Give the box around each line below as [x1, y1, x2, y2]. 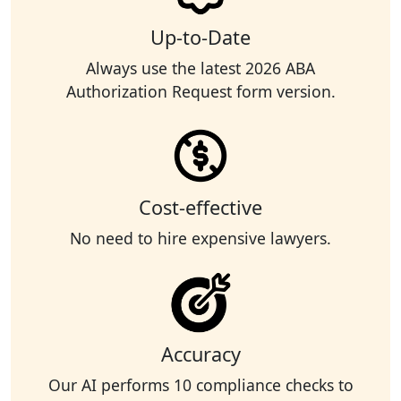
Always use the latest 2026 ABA [86, 57, 315, 80]
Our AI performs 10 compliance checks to [47, 374, 354, 397]
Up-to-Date [150, 24, 251, 51]
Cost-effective [139, 194, 262, 221]
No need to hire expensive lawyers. [70, 227, 331, 250]
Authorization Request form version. [65, 81, 336, 103]
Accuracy [160, 341, 241, 368]
